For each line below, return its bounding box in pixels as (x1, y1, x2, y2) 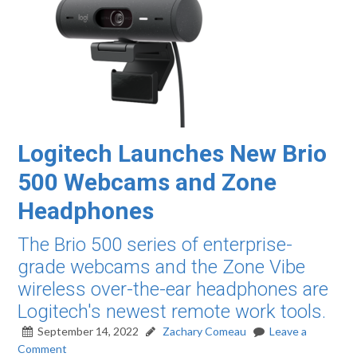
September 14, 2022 (37, 324, 139, 338)
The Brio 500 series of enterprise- (18, 233, 293, 256)
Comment (18, 342, 68, 355)
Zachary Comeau (160, 324, 247, 338)
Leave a (269, 324, 308, 338)
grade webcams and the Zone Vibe (18, 256, 306, 278)
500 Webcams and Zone (18, 168, 277, 196)
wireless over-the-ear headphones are (18, 278, 329, 300)
